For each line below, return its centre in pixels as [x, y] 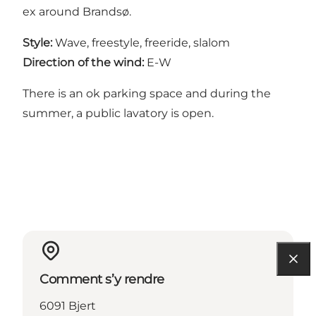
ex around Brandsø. [77, 12]
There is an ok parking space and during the [147, 94]
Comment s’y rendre [102, 280]
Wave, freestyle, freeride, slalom [141, 43]
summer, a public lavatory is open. [118, 114]
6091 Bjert [68, 306]
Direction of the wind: [83, 63]
